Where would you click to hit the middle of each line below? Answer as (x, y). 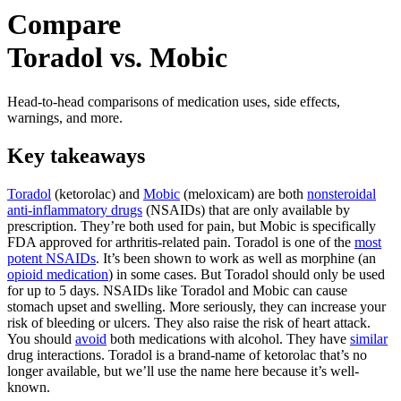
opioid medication (58, 274)
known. (29, 387)
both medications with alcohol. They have (228, 338)
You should (41, 338)
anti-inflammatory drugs (75, 209)
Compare (64, 25)
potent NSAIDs (51, 258)
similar (369, 338)
